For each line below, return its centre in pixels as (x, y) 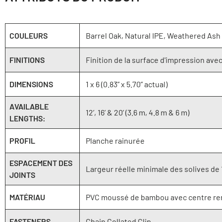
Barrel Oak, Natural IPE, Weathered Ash (153, 35)
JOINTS (22, 174)
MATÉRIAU (27, 197)
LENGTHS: (28, 118)
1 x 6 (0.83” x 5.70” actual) (127, 84)
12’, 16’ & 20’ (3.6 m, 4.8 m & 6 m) (138, 112)
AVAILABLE (29, 106)
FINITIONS (27, 59)
